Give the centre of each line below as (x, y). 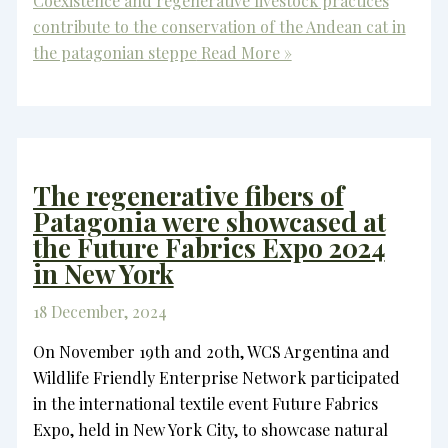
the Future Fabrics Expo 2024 (208, 248)
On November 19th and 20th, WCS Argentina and (211, 352)
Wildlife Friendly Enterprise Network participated (216, 378)
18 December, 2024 (99, 312)
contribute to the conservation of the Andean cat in (219, 26)
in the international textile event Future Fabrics (205, 404)
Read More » (244, 52)
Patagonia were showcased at (209, 222)
